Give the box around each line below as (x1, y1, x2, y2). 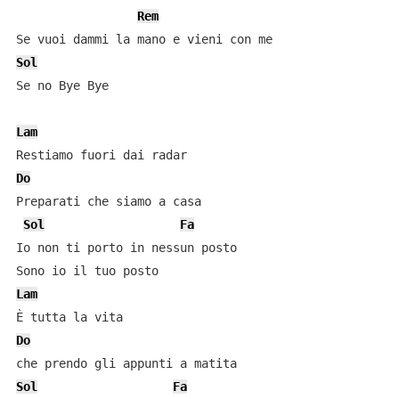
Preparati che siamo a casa (15, 194, 201, 208)
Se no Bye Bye (15, 78, 109, 93)
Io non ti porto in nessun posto (15, 240, 237, 255)
